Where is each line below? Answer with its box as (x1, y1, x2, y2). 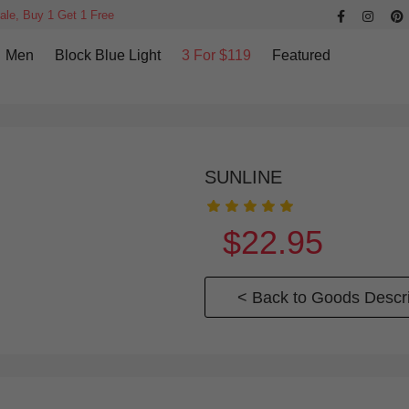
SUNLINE (204, 167, 282, 187)
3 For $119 (181, 47, 251, 63)
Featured (271, 47, 330, 63)
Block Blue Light (54, 47, 161, 63)
